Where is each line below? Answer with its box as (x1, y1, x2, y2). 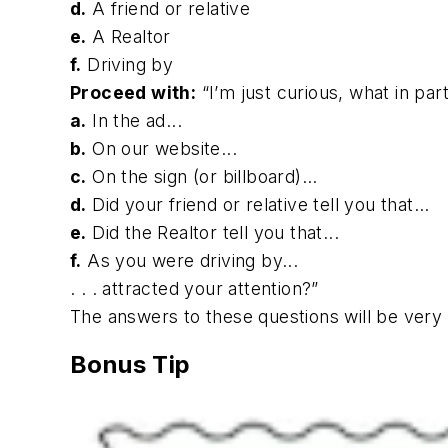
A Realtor (92, 26, 171, 48)
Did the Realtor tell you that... (92, 222, 340, 244)
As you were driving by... (87, 250, 299, 272)
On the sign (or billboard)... (92, 166, 318, 188)
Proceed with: (70, 82, 197, 104)
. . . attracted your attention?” (70, 278, 319, 300)
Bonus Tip (70, 350, 191, 380)
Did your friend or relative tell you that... (92, 194, 430, 216)
